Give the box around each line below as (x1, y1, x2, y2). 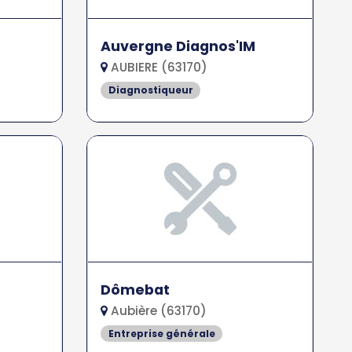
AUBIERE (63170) (108, 58, 208, 75)
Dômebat (101, 280, 170, 299)
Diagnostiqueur (108, 82, 193, 97)
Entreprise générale (108, 326, 215, 340)
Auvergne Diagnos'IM (101, 36, 256, 56)
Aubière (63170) (108, 302, 207, 319)
